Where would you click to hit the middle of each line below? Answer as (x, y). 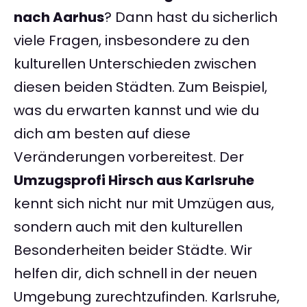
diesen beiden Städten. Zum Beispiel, (140, 87)
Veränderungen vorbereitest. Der (129, 157)
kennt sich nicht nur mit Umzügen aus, (144, 204)
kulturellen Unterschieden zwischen (135, 64)
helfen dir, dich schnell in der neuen (135, 274)
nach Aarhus (59, 17)
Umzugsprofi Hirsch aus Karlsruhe (134, 181)
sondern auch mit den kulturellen (128, 227)
